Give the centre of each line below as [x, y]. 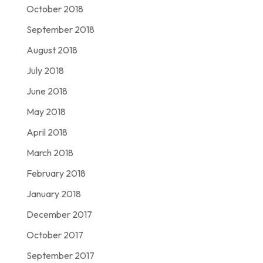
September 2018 [60, 30]
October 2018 [55, 9]
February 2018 [56, 173]
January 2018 [53, 194]
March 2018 [50, 153]
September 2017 [60, 256]
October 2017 [55, 235]
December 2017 [59, 215]
